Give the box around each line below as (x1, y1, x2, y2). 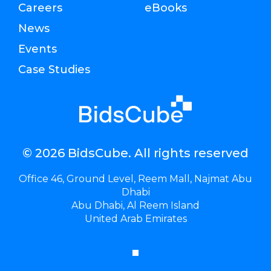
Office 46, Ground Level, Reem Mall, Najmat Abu (19, 173, 252, 185)
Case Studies (18, 63, 90, 77)
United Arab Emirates (84, 213, 187, 225)
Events (18, 42, 57, 56)
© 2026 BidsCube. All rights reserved (22, 146, 249, 161)
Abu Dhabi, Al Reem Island (71, 200, 200, 212)
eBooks (145, 1, 187, 15)
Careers (18, 1, 62, 15)
